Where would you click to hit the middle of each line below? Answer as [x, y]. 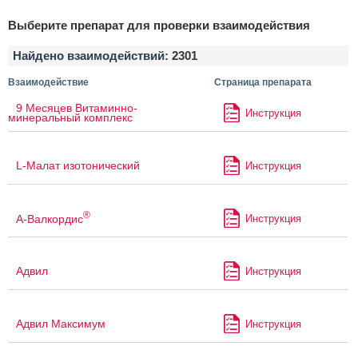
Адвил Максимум [61, 324]
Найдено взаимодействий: [92, 56]
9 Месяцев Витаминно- [77, 108]
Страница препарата [263, 83]
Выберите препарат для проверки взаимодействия [159, 26]
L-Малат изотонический [78, 166]
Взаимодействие [48, 83]
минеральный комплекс [70, 118]
